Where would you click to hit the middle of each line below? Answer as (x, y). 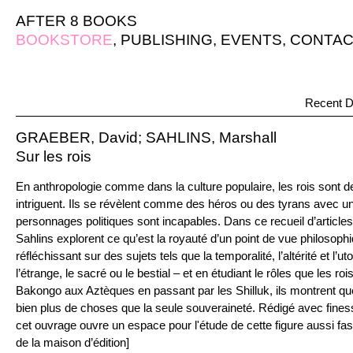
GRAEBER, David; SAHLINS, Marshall (146, 137)
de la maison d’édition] (72, 342)
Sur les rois (54, 156)
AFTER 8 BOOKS (76, 21)
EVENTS (251, 40)
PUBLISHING (167, 40)
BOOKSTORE (64, 40)
